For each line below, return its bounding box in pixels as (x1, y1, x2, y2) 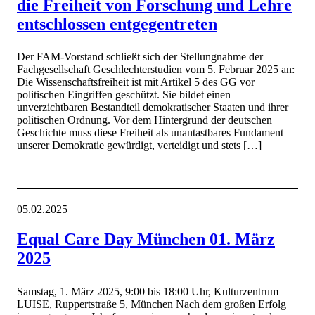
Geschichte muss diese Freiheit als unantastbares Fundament (17, 127, 283, 139)
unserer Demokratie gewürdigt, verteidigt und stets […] (17, 139, 262, 152)
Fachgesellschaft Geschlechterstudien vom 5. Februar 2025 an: (17, 63, 295, 76)
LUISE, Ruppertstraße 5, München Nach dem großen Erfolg (17, 297, 286, 310)
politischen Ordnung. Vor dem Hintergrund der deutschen (17, 114, 272, 127)
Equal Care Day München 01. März (17, 230, 275, 248)
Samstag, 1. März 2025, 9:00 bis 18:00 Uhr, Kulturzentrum (17, 285, 278, 297)
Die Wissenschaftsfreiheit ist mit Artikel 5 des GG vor (17, 76, 255, 89)
